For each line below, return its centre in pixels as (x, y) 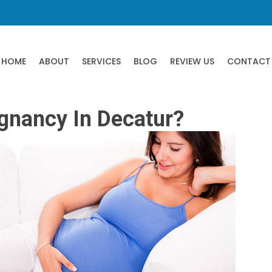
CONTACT (249, 61)
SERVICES (101, 61)
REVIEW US (192, 61)
